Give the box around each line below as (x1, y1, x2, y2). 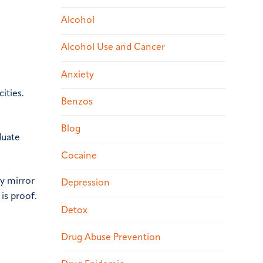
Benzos (61, 97, 93, 107)
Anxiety (61, 70, 94, 80)
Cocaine (61, 151, 97, 161)
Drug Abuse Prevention (61, 232, 161, 242)
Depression (61, 178, 110, 188)
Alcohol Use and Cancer (61, 43, 165, 53)
